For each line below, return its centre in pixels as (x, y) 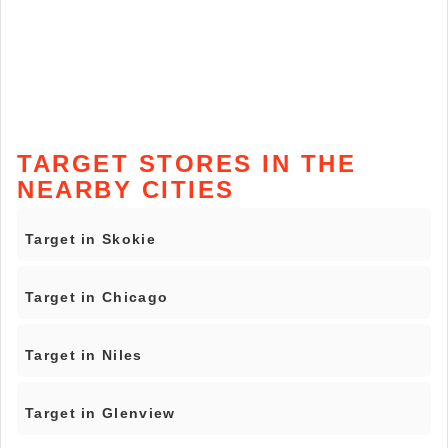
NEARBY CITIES (126, 190)
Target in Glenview (100, 413)
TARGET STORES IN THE (186, 164)
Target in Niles (84, 355)
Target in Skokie (90, 239)
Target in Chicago (97, 297)
